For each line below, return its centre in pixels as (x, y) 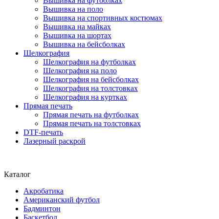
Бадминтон (42, 208)
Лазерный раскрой (55, 141)
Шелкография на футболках (89, 62)
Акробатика (44, 191)
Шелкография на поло (80, 70)
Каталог (17, 174)
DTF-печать (43, 132)
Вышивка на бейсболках (84, 44)
